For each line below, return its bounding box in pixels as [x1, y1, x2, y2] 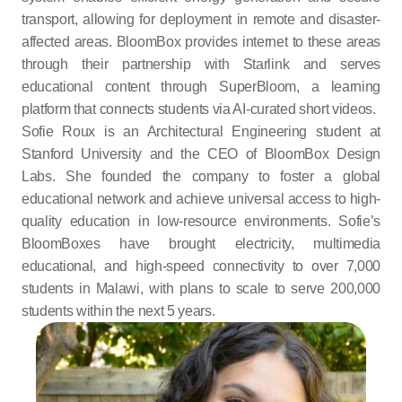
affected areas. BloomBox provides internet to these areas [22, 34, 380, 49]
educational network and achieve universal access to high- [22, 191, 380, 206]
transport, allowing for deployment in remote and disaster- [22, 12, 380, 27]
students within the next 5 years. [22, 303, 215, 319]
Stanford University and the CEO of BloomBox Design [22, 146, 380, 162]
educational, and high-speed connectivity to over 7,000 [22, 258, 380, 274]
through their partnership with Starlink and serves [22, 57, 380, 72]
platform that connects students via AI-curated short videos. [22, 101, 376, 117]
